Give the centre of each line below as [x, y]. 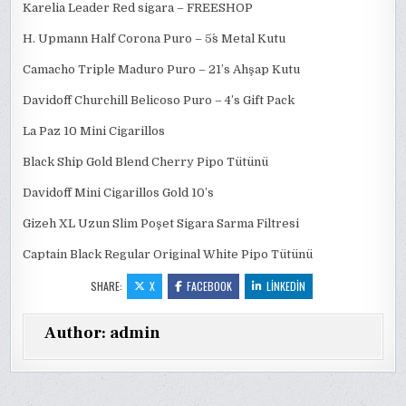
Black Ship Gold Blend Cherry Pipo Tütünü [146, 162]
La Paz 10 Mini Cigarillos [94, 131]
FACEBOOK [209, 286]
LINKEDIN [285, 286]
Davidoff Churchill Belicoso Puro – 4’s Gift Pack [159, 100]
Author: [77, 333]
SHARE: [107, 286]
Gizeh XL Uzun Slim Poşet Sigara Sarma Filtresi [161, 223]
